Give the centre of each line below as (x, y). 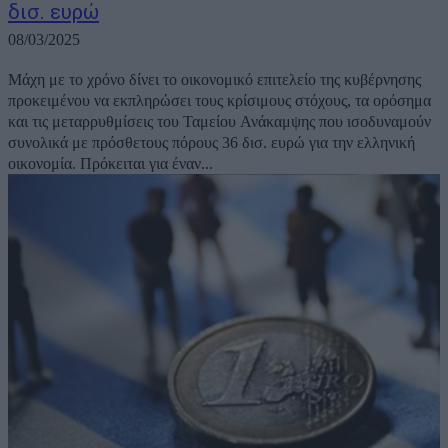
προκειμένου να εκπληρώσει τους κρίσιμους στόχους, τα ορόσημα (219, 100)
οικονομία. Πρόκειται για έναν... (110, 163)
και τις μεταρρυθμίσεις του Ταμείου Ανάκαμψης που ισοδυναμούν (219, 121)
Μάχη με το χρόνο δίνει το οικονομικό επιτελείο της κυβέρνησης (214, 79)
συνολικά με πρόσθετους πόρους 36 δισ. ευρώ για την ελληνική (211, 142)
